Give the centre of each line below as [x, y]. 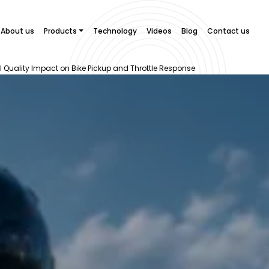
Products [61, 31]
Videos [159, 31]
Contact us [228, 31]
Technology [115, 31]
